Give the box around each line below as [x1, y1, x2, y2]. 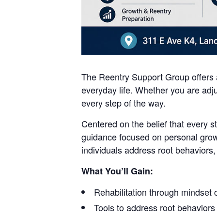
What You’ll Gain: [81, 165, 153, 177]
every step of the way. [81, 96, 166, 109]
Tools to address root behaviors [94, 201, 215, 214]
